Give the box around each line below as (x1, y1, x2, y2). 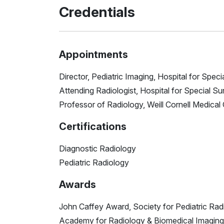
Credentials (59, 3, 135, 20)
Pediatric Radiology (59, 157, 129, 167)
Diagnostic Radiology (59, 143, 136, 153)
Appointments (59, 48, 128, 60)
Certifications (59, 120, 126, 132)
